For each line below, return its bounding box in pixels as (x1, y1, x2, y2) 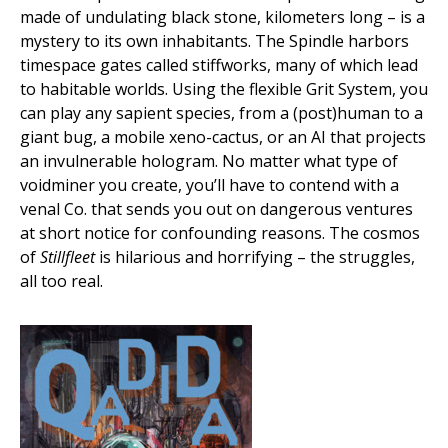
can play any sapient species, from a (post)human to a (20, 102, 423, 124)
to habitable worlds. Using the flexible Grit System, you (20, 78, 428, 100)
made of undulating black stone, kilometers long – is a (20, 6, 425, 28)
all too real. (20, 270, 103, 292)
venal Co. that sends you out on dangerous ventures (20, 198, 413, 220)
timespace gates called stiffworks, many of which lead (20, 54, 418, 76)
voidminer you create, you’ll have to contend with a (20, 174, 399, 196)
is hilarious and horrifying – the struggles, (95, 246, 415, 268)
